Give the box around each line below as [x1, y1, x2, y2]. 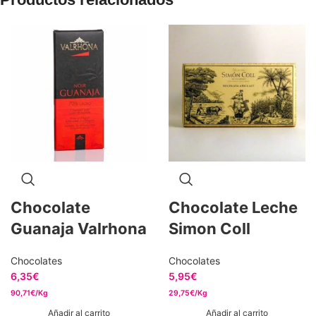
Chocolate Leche [169, 198, 298, 217]
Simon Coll [169, 219, 250, 238]
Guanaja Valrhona [11, 219, 147, 238]
